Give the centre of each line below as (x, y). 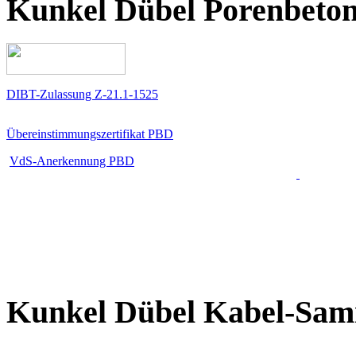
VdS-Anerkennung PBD (72, 161)
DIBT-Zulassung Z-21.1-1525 (82, 95)
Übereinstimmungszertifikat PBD (90, 134)
